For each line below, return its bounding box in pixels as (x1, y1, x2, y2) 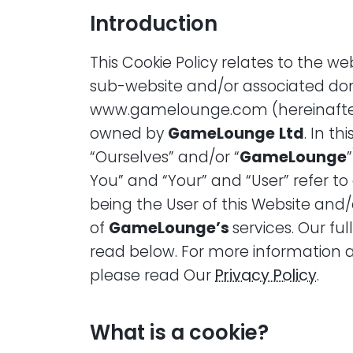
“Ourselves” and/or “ (90, 147, 240, 169)
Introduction (90, 9, 217, 38)
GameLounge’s (109, 217, 232, 240)
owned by (90, 123, 168, 145)
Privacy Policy (215, 265, 317, 287)
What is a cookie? (90, 318, 269, 347)
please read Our (90, 265, 215, 287)
